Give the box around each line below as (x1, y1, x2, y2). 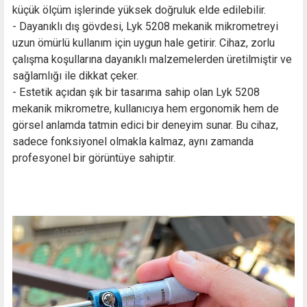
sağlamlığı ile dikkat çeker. (12, 69, 138, 83)
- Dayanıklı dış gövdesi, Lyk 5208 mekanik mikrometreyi (12, 20, 278, 34)
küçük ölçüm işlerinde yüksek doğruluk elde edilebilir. (12, 3, 266, 17)
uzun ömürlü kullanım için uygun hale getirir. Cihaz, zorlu (12, 36, 275, 50)
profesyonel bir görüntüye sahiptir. (12, 151, 175, 165)
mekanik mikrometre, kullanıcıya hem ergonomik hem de (12, 102, 279, 116)
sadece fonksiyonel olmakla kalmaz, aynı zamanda (12, 135, 254, 149)
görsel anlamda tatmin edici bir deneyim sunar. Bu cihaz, (12, 119, 278, 132)
